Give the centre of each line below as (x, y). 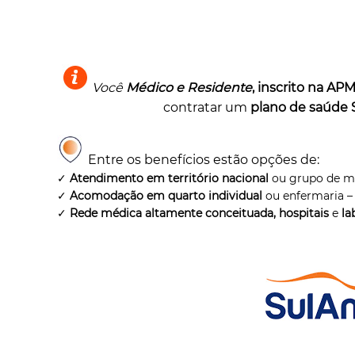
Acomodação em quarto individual (166, 195)
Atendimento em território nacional (170, 178)
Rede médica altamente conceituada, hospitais (200, 213)
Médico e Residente (189, 87)
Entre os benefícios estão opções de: (201, 159)
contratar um (207, 107)
